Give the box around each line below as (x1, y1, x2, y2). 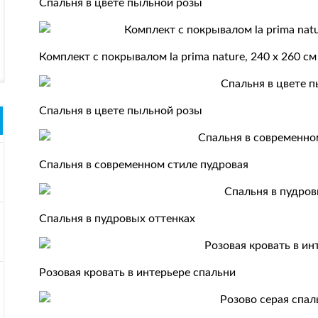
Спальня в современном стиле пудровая (39, 159, 249, 170)
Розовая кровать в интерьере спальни (39, 267, 236, 278)
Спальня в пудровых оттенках (39, 213, 196, 224)
